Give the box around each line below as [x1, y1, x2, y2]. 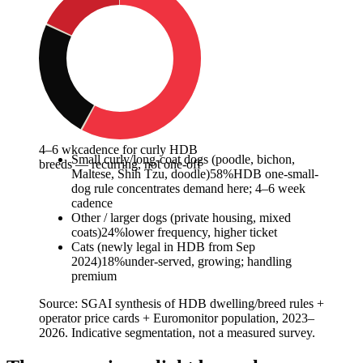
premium [71, 269, 117, 284]
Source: [39, 297, 81, 311]
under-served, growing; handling [125, 254, 292, 269]
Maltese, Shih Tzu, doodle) [71, 167, 210, 181]
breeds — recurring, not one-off [39, 157, 201, 172]
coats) [71, 225, 101, 240]
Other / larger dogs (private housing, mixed [71, 211, 291, 225]
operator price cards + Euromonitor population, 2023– [39, 311, 314, 326]
